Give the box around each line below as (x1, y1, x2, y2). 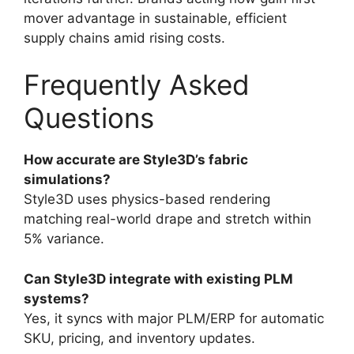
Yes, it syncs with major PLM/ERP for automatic (24, 310, 324, 326)
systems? (24, 290, 89, 307)
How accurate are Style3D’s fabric (24, 152, 248, 168)
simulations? (24, 171, 111, 187)
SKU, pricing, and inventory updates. (24, 330, 255, 346)
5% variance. (24, 231, 104, 247)
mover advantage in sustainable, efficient (24, 9, 287, 26)
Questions (24, 101, 154, 134)
